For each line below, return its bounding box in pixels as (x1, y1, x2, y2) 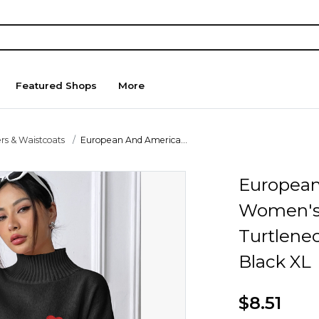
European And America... (80, 134, 188, 145)
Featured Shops (16, 80, 98, 92)
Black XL (238, 250, 311, 272)
